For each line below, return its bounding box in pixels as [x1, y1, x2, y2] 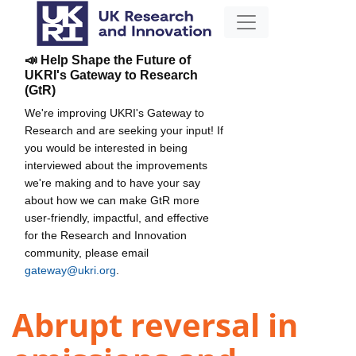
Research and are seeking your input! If [25, 123, 223, 137]
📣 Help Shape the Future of [25, 52, 191, 67]
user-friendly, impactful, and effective [25, 211, 209, 224]
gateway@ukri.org [25, 263, 116, 277]
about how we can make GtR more [25, 193, 199, 207]
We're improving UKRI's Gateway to [25, 106, 204, 119]
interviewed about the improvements [25, 158, 207, 172]
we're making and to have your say [25, 176, 200, 189]
